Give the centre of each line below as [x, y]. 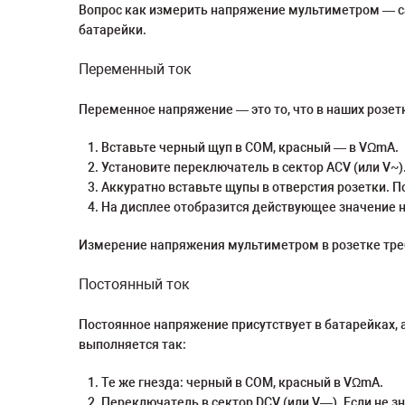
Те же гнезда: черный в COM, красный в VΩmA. [242, 382]
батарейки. [113, 30]
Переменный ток [135, 69]
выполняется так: [132, 344]
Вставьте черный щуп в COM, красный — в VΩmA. [250, 147]
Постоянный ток [134, 284]
